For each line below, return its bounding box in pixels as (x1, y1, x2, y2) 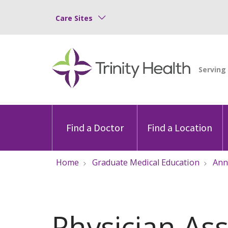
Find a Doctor (66, 121, 124, 134)
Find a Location (147, 121, 213, 134)
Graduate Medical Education (92, 156, 199, 168)
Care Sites (55, 13, 93, 23)
